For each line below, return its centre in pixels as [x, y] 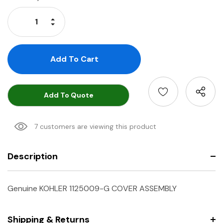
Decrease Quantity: [85, 26]
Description [33, 156]
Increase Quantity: [84, 19]
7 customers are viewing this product [95, 126]
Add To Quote [68, 95]
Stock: [19, 8]
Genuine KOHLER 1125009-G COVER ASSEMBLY [92, 188]
